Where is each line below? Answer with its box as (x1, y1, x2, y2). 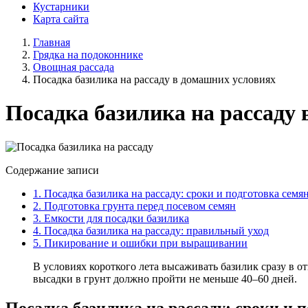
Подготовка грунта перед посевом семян (41, 199, 236, 212)
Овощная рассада (33, 61, 114, 73)
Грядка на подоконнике (33, 49, 143, 60)
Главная (33, 36, 70, 48)
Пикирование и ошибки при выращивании (41, 236, 247, 249)
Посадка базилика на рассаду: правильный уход (41, 224, 269, 236)
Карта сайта (33, 13, 89, 25)
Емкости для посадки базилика (41, 212, 189, 224)
